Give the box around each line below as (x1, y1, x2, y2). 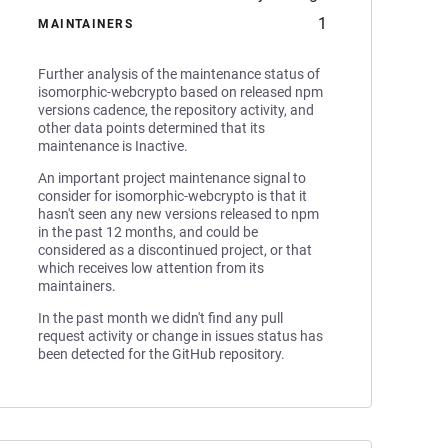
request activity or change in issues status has (38, 328, 324, 344)
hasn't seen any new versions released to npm (38, 206, 320, 222)
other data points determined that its (38, 120, 266, 136)
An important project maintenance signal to (38, 170, 307, 186)
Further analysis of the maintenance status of (38, 66, 321, 82)
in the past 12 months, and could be (38, 224, 259, 240)
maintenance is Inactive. (38, 138, 189, 154)
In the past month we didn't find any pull (38, 310, 284, 326)
